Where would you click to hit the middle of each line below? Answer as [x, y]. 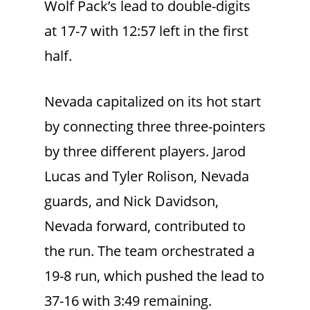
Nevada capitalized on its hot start [153, 102]
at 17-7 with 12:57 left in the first [146, 31]
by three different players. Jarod [145, 152]
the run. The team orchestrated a [149, 251]
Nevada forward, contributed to [145, 226]
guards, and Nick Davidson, [131, 201]
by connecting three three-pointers [155, 127]
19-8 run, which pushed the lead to [154, 276]
